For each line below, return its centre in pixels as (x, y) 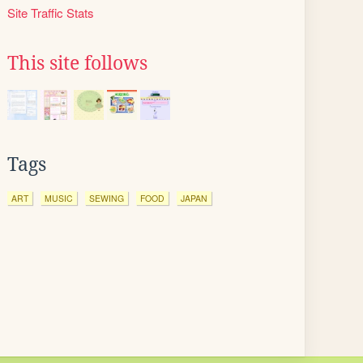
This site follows (77, 63)
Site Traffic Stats (51, 13)
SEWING (107, 198)
